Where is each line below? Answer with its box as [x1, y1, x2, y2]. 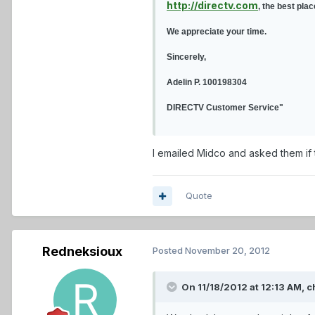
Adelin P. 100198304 [167, 77, 247, 88]
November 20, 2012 [185, 245, 270, 257]
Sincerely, [167, 52, 206, 63]
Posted [153, 245, 185, 257]
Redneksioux [42, 244, 122, 259]
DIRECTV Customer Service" [167, 103, 283, 113]
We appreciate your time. [167, 27, 266, 37]
